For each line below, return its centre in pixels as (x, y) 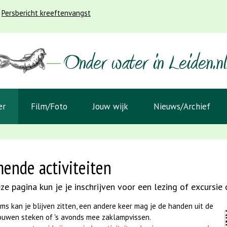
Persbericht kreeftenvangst (46, 13)
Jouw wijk (110, 106)
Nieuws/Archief (182, 106)
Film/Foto (49, 106)
